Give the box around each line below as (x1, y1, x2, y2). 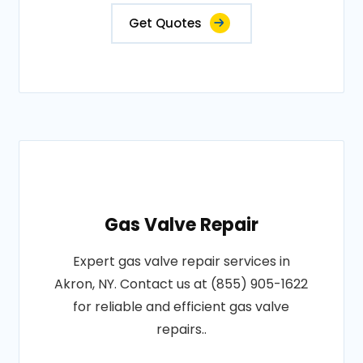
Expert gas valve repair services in (72, 252, 290, 271)
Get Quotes (128, 15, 202, 32)
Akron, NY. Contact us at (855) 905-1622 (54, 275, 309, 293)
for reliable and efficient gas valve (73, 297, 290, 316)
